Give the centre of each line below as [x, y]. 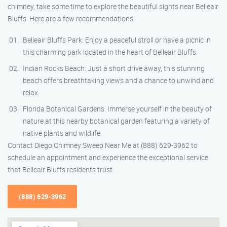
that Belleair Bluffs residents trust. [61, 169]
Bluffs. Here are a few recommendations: [71, 18]
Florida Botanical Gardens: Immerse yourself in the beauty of [117, 109]
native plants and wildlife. [62, 133]
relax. [31, 92]
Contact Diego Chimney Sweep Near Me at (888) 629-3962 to [103, 145]
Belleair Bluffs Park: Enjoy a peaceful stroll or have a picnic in [117, 40]
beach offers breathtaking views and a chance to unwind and [118, 80]
